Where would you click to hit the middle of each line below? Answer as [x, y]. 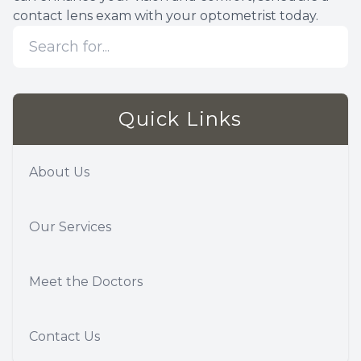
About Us [59, 172]
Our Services [70, 227]
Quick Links [180, 119]
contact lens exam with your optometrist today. [166, 16]
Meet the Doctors [86, 282]
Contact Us [64, 337]
